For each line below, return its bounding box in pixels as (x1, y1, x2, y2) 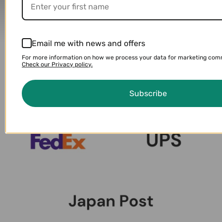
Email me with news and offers (32, 38, 145, 48)
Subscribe (129, 89, 167, 98)
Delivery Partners (24, 8, 198, 33)
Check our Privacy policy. (22, 61, 93, 68)
